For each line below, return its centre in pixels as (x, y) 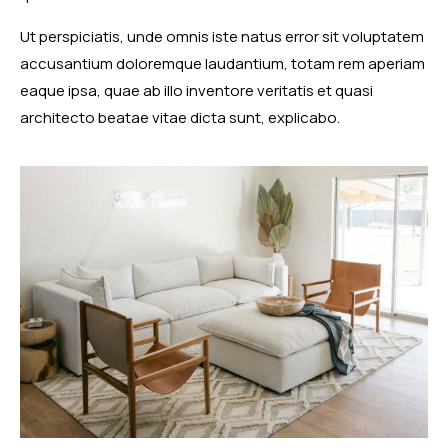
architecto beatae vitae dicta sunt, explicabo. (180, 117)
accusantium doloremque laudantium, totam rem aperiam (222, 63)
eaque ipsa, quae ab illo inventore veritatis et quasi (196, 90)
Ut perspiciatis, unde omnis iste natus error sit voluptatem (222, 36)
